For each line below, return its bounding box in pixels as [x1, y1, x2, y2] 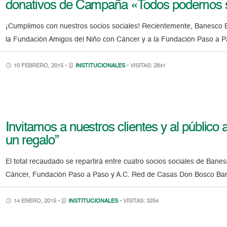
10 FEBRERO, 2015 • [12, 63, 69, 69]
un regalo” [6, 134, 59, 147]
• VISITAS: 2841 [127, 63, 166, 69]
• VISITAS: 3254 [120, 198, 159, 204]
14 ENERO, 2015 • [12, 198, 62, 204]
